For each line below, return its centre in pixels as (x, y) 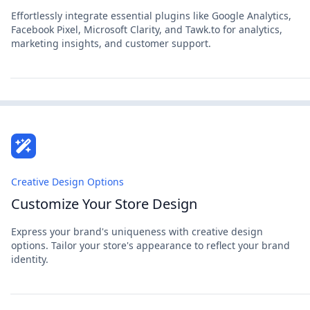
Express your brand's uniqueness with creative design (137, 231)
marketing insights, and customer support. (111, 43)
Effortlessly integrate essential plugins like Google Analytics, (151, 16)
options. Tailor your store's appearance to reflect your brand (151, 245)
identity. (30, 259)
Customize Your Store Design (104, 204)
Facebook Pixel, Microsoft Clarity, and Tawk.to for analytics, (147, 29)
